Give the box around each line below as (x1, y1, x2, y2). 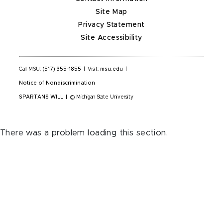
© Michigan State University (69, 94, 133, 100)
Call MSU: (19, 66, 42, 72)
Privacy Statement (78, 21, 145, 28)
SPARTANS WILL (19, 94, 63, 100)
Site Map (96, 8, 127, 15)
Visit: (88, 66, 100, 72)
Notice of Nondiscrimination (19, 80, 96, 86)
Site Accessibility (81, 34, 142, 41)
